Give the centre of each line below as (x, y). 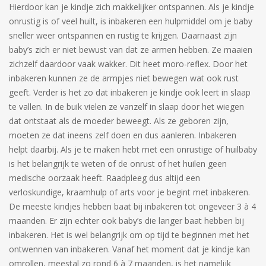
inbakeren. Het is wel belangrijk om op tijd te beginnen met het (129, 235)
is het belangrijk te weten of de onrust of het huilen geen (118, 164)
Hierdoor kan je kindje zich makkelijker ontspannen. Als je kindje (132, 7)
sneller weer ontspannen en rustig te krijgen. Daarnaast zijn (123, 35)
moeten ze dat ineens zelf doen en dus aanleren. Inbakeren (123, 135)
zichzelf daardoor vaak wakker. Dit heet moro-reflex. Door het (128, 64)
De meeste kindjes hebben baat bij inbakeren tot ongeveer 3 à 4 (132, 206)
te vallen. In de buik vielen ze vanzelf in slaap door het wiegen (126, 107)
